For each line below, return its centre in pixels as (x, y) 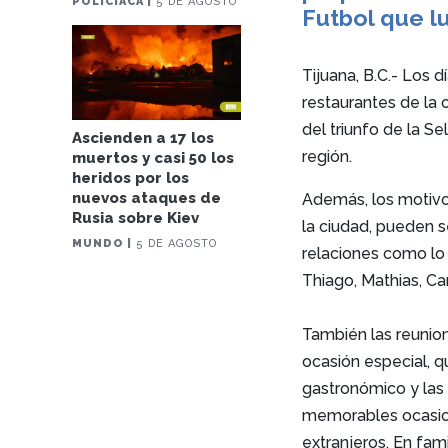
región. (327, 156)
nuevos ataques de (147, 198)
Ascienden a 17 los (143, 138)
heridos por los (131, 178)
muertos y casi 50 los (153, 158)
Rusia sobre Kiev (136, 218)
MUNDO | (102, 244)
